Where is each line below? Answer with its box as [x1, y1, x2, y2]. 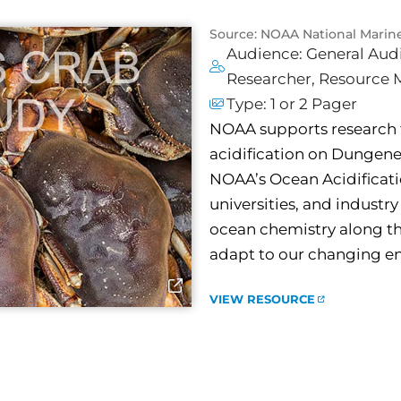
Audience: [226, 44, 306, 63]
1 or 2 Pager [270, 94, 357, 113]
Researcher [226, 69, 311, 88]
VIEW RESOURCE [209, 292, 315, 307]
